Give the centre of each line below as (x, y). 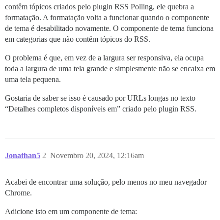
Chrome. (18, 193)
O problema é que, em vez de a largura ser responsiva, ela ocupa (104, 58)
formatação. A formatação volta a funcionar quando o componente (107, 18)
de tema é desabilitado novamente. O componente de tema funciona (109, 28)
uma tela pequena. (33, 80)
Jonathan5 (23, 156)
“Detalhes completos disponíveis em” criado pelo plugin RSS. (101, 109)
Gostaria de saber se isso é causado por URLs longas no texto (100, 98)
